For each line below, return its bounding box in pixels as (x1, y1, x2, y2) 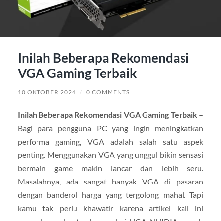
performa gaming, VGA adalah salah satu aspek (17, 136, 204, 146)
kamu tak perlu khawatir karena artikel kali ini (17, 203, 204, 213)
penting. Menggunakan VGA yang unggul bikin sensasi (17, 149, 204, 159)
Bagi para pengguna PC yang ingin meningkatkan (17, 123, 204, 133)
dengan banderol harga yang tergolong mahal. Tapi (17, 189, 204, 199)
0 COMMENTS (86, 88, 130, 96)
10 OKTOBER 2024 (17, 88, 76, 96)
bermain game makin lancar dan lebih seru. (17, 163, 204, 173)
